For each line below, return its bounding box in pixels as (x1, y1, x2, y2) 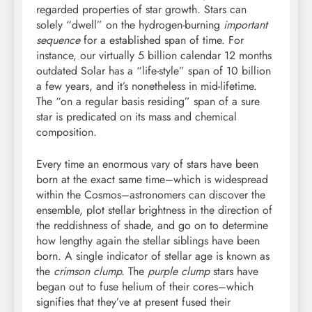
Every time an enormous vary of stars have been (36, 155, 258, 172)
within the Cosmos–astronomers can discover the (36, 186, 265, 203)
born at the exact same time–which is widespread (36, 171, 268, 187)
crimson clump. (54, 263, 125, 279)
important (224, 16, 267, 33)
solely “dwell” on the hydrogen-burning (36, 16, 224, 33)
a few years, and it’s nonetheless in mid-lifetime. (36, 77, 257, 94)
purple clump (148, 263, 210, 279)
